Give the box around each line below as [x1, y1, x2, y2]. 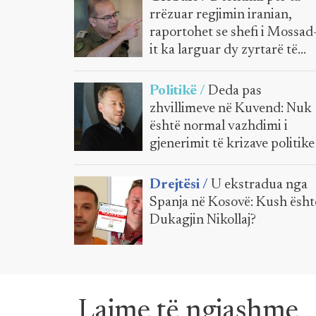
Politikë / [150, 84, 209, 98]
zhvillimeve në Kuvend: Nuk [150, 102, 312, 116]
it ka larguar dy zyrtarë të [150, 43, 298, 57]
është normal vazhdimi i [150, 119, 288, 133]
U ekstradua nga [211, 178, 308, 192]
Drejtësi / [150, 178, 212, 192]
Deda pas [208, 84, 262, 98]
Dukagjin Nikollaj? [150, 213, 257, 227]
